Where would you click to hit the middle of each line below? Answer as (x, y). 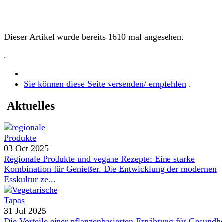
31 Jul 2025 (25, 210)
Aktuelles (29, 105)
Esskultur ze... (30, 179)
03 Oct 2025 (26, 148)
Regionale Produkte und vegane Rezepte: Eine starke (99, 158)
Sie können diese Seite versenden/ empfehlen (105, 83)
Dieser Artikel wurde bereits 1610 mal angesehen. (94, 36)
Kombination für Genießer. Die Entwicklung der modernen (110, 169)
